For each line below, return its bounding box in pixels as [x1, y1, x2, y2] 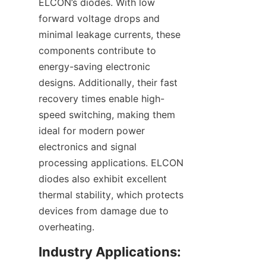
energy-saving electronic [39, 61, 150, 72]
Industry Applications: [39, 244, 181, 259]
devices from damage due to [39, 205, 169, 217]
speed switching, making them [39, 109, 175, 121]
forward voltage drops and [39, 12, 160, 24]
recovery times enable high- [39, 93, 164, 104]
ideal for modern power [39, 125, 145, 137]
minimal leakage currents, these [39, 28, 180, 40]
